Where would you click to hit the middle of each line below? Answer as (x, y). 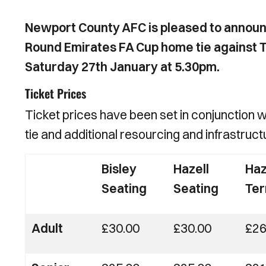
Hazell (191, 169)
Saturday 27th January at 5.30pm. (122, 66)
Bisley (119, 169)
